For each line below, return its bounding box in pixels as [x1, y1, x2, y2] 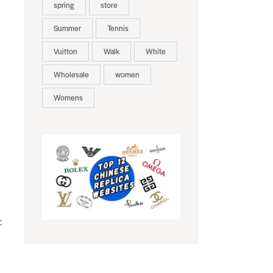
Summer [53, 23, 81, 34]
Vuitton [53, 46, 77, 57]
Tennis [107, 23, 129, 34]
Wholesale [53, 69, 89, 80]
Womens [53, 92, 83, 104]
